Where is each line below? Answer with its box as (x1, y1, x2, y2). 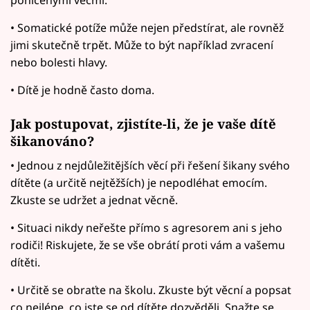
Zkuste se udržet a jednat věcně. (10, 192, 178, 208)
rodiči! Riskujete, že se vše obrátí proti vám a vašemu (10, 237, 285, 253)
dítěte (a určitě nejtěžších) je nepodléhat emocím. (10, 174, 267, 190)
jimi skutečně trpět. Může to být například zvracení (10, 37, 273, 53)
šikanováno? (10, 131, 94, 149)
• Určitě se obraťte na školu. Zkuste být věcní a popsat (10, 282, 291, 298)
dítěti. (10, 254, 40, 270)
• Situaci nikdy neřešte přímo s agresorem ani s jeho (10, 219, 282, 235)
